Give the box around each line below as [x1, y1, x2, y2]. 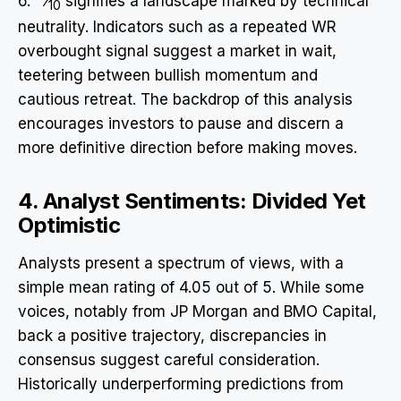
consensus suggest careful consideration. [18, 351, 320, 370]
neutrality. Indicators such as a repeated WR [18, 18, 337, 37]
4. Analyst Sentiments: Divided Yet [18, 188, 366, 215]
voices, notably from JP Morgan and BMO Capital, [18, 303, 377, 321]
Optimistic [18, 212, 121, 239]
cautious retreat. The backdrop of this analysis [18, 90, 353, 109]
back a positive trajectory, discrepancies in [18, 327, 327, 346]
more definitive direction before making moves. [18, 139, 357, 158]
